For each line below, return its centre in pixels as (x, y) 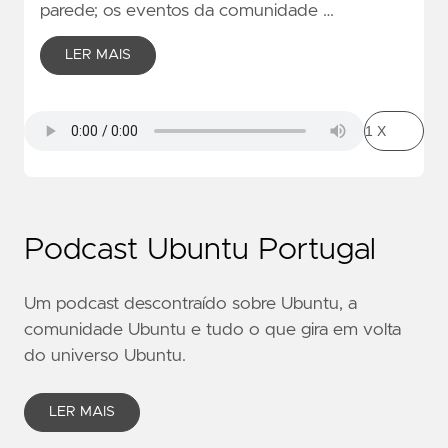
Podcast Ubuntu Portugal (200, 250)
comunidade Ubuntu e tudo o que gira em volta (212, 330)
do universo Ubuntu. (105, 356)
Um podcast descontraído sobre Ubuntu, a (190, 304)
